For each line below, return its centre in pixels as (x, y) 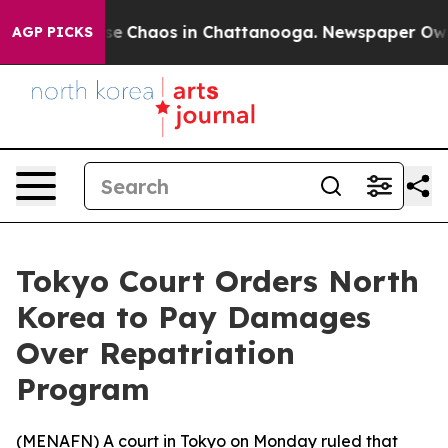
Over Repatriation (155, 353)
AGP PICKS (52, 32)
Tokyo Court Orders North (217, 281)
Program (83, 389)
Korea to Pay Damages (193, 317)
